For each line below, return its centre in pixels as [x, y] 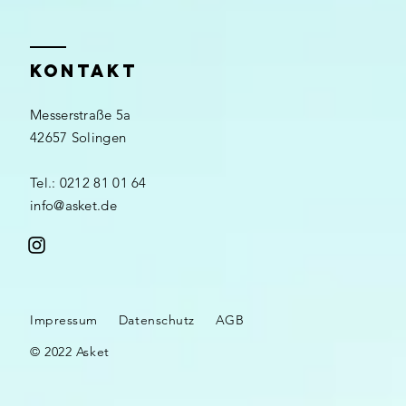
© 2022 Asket [70, 352]
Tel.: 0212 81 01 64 [88, 183]
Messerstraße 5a [81, 115]
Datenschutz [157, 320]
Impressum [64, 320]
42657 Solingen [78, 137]
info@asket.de [73, 205]
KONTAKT [84, 71]
